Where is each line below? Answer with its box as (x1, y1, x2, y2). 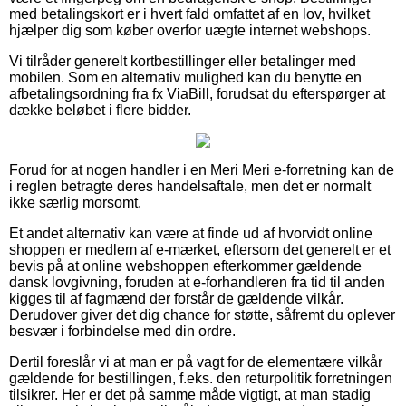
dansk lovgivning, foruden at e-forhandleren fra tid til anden (9, 274, 385, 290)
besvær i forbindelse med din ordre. (9, 323, 236, 339)
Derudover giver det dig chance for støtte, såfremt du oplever (9, 306, 395, 323)
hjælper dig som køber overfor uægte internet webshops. (9, 22, 371, 38)
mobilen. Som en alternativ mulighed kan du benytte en (9, 69, 362, 85)
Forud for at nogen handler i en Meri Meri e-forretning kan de (9, 161, 394, 178)
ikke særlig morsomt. (9, 194, 141, 210)
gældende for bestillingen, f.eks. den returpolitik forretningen (9, 370, 392, 386)
